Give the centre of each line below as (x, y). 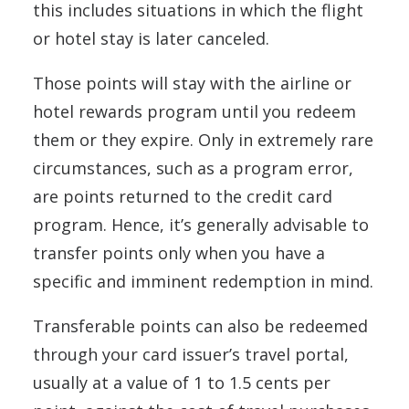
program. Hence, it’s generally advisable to (201, 224)
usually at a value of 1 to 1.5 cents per (182, 382)
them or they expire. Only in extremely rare (203, 139)
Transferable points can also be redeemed (200, 325)
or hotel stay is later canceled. (151, 38)
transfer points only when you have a (179, 252)
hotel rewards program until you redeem (194, 111)
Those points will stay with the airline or (192, 83)
